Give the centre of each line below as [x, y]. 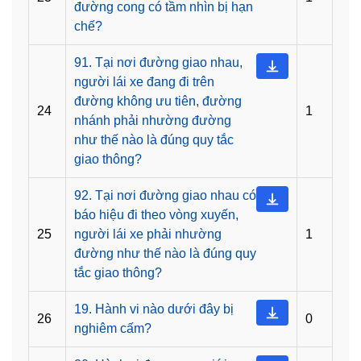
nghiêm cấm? [113, 329]
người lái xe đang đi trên [144, 82]
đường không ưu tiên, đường [158, 102]
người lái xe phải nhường [148, 234]
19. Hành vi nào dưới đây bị [154, 309]
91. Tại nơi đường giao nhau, [158, 63]
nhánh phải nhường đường [153, 121]
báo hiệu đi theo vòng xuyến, [156, 215]
